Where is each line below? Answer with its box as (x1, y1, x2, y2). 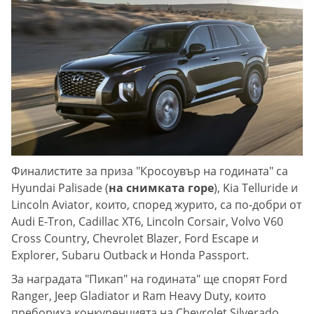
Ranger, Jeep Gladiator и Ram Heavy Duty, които (11, 287, 266, 303)
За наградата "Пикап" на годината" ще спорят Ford (11, 271, 287, 287)
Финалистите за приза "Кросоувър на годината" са (11, 163, 288, 179)
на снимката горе (109, 179, 214, 196)
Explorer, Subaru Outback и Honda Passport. (11, 247, 249, 263)
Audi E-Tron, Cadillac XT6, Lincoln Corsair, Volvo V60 (11, 213, 283, 229)
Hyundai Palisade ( (11, 179, 109, 196)
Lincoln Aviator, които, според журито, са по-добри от (11, 196, 301, 212)
